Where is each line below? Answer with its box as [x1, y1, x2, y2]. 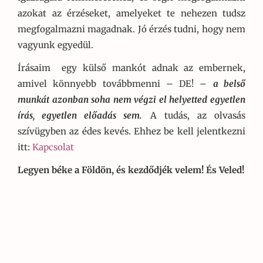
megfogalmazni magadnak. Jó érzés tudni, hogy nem [18, 23, 245, 35]
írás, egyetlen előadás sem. [18, 110, 143, 122]
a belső [213, 78, 246, 90]
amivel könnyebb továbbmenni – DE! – [18, 78, 213, 90]
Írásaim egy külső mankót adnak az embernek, [18, 62, 245, 74]
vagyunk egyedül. [18, 39, 93, 51]
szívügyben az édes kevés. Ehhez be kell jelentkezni [18, 126, 245, 137]
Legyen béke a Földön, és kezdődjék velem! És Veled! [18, 164, 244, 176]
